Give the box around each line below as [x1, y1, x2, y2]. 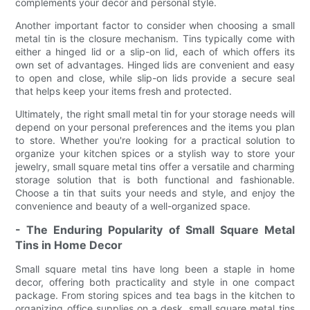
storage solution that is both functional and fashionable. [15, 173, 295, 185]
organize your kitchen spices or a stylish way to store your [15, 147, 295, 159]
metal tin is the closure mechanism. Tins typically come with [15, 32, 295, 44]
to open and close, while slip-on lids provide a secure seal [15, 71, 295, 84]
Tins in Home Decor [15, 237, 123, 252]
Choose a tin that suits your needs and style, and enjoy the [15, 186, 295, 199]
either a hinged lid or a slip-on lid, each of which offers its [15, 45, 295, 57]
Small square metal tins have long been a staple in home [15, 262, 295, 275]
